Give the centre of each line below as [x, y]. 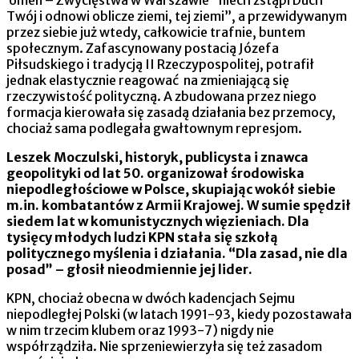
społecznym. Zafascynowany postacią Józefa [143, 48]
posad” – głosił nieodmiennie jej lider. [129, 269]
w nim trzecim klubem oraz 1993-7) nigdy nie [140, 330]
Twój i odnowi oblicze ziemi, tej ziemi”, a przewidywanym [177, 16]
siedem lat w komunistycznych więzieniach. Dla [158, 221]
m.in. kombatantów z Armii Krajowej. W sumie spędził [179, 205]
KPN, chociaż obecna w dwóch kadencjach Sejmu [151, 298]
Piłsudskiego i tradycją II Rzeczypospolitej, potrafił [160, 64]
